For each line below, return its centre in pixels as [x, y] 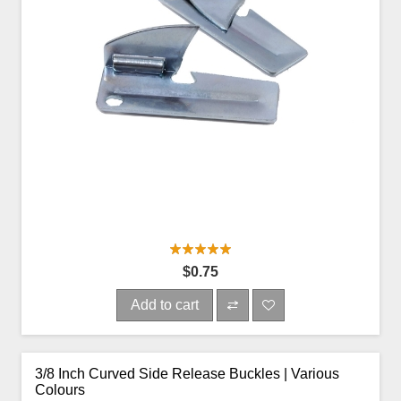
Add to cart [165, 304]
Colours [60, 389]
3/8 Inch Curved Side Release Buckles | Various [187, 373]
